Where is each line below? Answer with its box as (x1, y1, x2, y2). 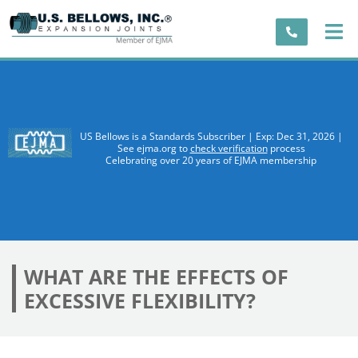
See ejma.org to (117, 141, 190, 156)
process (267, 141, 305, 156)
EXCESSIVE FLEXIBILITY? (24, 286, 256, 314)
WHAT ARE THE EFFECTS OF (24, 262, 288, 290)
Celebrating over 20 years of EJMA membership (105, 153, 316, 168)
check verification (189, 141, 268, 156)
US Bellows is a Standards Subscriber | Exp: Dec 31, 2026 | (79, 129, 343, 144)
